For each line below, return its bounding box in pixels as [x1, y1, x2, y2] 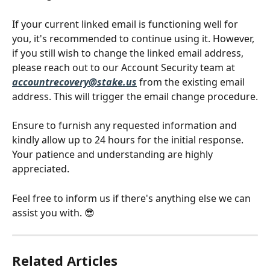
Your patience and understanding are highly [12, 148, 215, 162]
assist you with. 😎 [12, 206, 95, 219]
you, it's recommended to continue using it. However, [12, 31, 257, 45]
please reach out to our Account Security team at [12, 60, 235, 74]
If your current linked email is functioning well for [12, 17, 240, 31]
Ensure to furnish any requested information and [12, 119, 239, 133]
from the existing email [137, 75, 247, 89]
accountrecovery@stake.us [12, 75, 137, 89]
